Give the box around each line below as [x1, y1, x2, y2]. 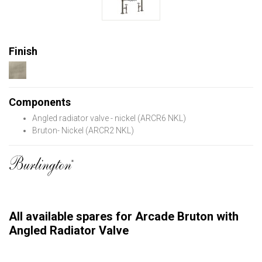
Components [9, 96, 71, 108]
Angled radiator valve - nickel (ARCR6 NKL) [32, 113, 186, 123]
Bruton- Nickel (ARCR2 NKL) [32, 126, 134, 135]
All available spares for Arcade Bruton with [9, 209, 239, 223]
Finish [9, 45, 37, 57]
